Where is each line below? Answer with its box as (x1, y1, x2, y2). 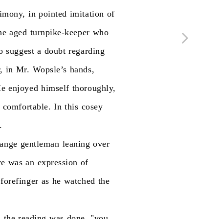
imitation (69, 9, 104, 19)
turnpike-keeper (30, 27, 90, 37)
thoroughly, (72, 83, 116, 93)
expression (37, 157, 78, 167)
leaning (62, 139, 90, 149)
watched (64, 176, 95, 186)
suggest (6, 46, 35, 56)
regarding (68, 46, 105, 56)
